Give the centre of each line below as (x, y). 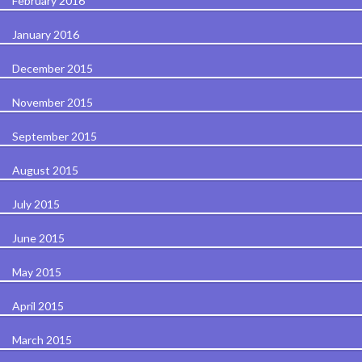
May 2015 (37, 271)
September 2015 (55, 136)
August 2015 (45, 170)
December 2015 (53, 68)
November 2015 (53, 102)
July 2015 (36, 204)
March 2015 (42, 339)
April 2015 (38, 305)
